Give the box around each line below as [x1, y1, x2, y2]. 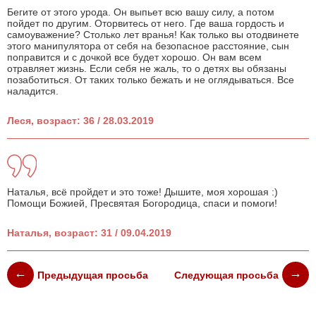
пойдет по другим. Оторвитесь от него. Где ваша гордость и [7, 18, 284, 30]
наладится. [7, 85, 59, 97]
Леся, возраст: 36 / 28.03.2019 [7, 115, 154, 127]
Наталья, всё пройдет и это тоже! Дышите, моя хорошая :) [7, 186, 278, 198]
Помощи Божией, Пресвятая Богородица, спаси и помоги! [7, 197, 277, 209]
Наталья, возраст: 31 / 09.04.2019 [7, 227, 171, 239]
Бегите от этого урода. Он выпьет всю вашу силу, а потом [7, 6, 274, 18]
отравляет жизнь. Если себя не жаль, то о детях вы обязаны [7, 63, 286, 75]
